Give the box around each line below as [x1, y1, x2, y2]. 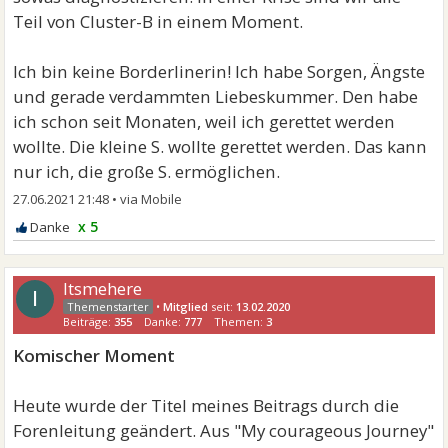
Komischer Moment [13, 344, 176, 367]
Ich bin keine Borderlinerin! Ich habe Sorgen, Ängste [13, 60, 426, 83]
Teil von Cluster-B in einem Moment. [13, 10, 304, 33]
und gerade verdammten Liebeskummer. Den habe [13, 85, 419, 108]
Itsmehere [63, 277, 143, 300]
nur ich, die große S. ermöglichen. [13, 160, 281, 183]
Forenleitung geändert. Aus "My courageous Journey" [13, 419, 435, 442]
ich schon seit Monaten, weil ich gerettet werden [13, 110, 396, 133]
